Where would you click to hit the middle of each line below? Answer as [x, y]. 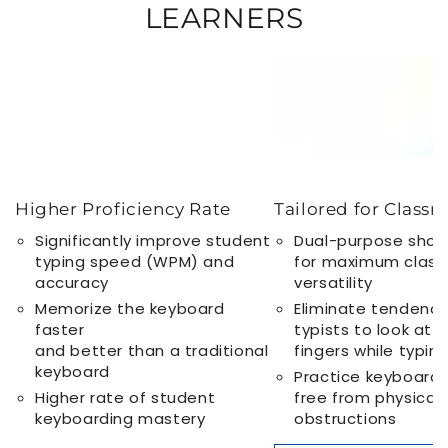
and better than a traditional [152, 351]
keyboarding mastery [120, 419]
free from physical [367, 398]
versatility [333, 283]
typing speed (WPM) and [135, 262]
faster [60, 330]
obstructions [345, 419]
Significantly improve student [153, 241]
